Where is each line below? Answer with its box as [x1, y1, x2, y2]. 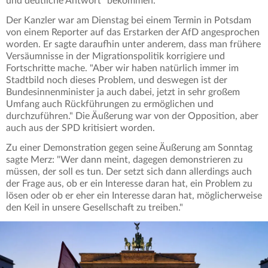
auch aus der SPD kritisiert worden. [6, 123, 157, 133]
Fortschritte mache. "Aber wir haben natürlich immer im [6, 63, 239, 74]
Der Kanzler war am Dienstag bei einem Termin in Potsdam [6, 16, 251, 26]
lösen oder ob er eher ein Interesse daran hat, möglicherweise [6, 191, 262, 201]
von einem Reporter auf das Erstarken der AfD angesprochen [6, 28, 260, 38]
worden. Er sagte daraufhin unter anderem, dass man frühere [6, 39, 261, 50]
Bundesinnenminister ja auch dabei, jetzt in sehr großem [6, 87, 240, 98]
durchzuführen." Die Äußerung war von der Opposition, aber [6, 111, 258, 121]
